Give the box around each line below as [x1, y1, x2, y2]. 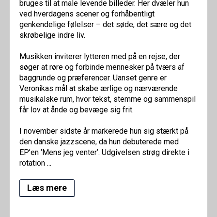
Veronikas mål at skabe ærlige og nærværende [19, 84, 178, 93]
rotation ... [19, 158, 51, 168]
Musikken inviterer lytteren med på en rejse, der [19, 52, 180, 62]
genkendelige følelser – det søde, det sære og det [19, 20, 191, 30]
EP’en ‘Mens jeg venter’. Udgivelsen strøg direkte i [19, 148, 189, 157]
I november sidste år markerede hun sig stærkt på [19, 126, 188, 136]
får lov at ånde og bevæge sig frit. [19, 105, 134, 115]
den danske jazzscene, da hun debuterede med [19, 137, 179, 147]
